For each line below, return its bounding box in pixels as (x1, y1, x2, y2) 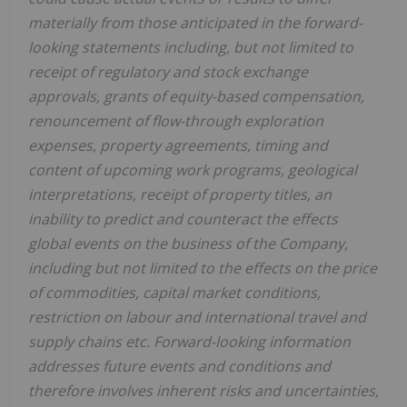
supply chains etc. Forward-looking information (28, 332, 351, 352)
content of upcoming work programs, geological (28, 160, 357, 181)
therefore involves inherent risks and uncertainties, (28, 381, 379, 402)
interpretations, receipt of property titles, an (28, 184, 332, 205)
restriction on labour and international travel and (28, 307, 366, 328)
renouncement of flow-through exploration (28, 111, 323, 132)
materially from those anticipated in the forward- (28, 13, 362, 34)
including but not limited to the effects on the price (28, 258, 377, 279)
